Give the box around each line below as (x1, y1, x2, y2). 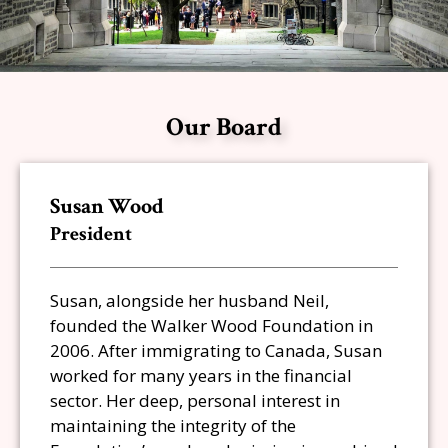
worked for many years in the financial (50, 364, 352, 387)
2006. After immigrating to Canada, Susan (50, 339, 382, 362)
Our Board (166, 110, 282, 144)
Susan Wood (50, 192, 164, 221)
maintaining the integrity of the (50, 414, 296, 437)
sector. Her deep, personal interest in (50, 389, 340, 412)
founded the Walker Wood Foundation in (50, 314, 373, 337)
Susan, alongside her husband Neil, (50, 289, 329, 312)
